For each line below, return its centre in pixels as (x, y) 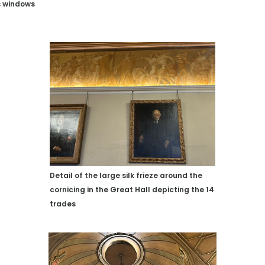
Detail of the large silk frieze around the (126, 176)
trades (62, 204)
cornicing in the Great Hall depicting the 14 (132, 190)
